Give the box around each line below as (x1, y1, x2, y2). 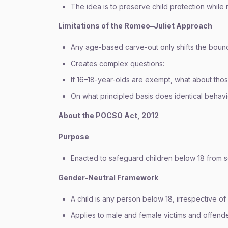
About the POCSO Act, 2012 (58, 111, 159, 120)
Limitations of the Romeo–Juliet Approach (58, 21, 212, 30)
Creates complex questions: (71, 59, 164, 68)
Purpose (58, 132, 89, 141)
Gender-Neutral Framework (58, 173, 158, 182)
